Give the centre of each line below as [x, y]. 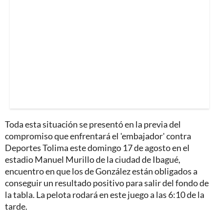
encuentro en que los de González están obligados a [101, 171]
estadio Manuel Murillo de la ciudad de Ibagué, [93, 160]
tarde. [16, 207]
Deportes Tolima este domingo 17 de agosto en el [97, 148]
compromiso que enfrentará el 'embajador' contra [98, 136]
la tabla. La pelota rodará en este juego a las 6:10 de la [105, 195]
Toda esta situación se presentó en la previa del [93, 124]
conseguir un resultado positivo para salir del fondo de [107, 183]
